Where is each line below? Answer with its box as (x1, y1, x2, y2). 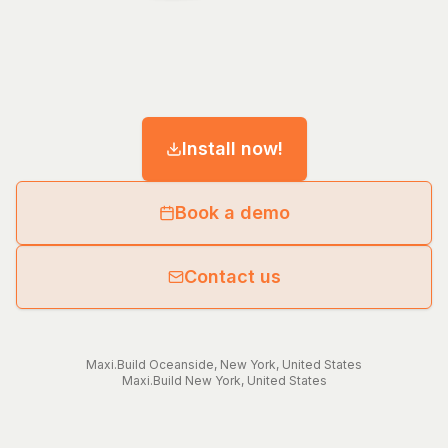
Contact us (183, 266, 281, 288)
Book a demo (174, 202, 290, 224)
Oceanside (149, 357, 214, 373)
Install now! (181, 138, 283, 160)
